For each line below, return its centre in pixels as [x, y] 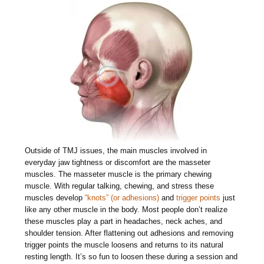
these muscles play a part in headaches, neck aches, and [124, 222]
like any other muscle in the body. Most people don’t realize [126, 210]
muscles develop [55, 198]
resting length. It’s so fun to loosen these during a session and [131, 257]
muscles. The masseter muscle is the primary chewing [118, 174]
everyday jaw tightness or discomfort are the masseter [118, 163]
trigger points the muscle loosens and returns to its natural [124, 245]
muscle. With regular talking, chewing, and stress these [120, 186]
